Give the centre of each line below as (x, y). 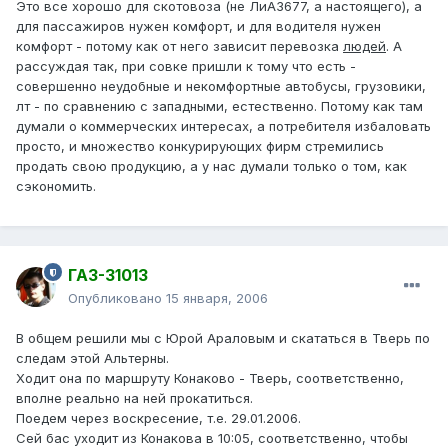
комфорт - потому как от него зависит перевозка (179, 46)
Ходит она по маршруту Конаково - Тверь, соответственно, (210, 378)
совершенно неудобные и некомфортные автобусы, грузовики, (221, 86)
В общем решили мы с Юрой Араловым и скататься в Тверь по (223, 338)
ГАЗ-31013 (108, 275)
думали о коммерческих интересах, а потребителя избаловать (223, 126)
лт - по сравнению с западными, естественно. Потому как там (219, 106)
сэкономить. (56, 186)
